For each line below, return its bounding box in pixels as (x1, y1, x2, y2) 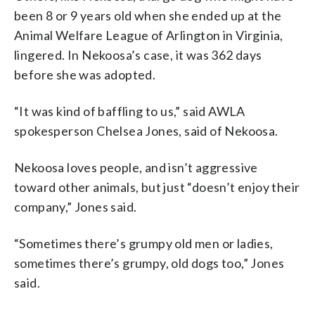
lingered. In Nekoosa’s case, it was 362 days (14, 46, 262, 63)
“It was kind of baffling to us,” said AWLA (14, 103, 245, 119)
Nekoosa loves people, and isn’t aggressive (14, 159, 258, 175)
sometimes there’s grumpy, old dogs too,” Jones (14, 255, 285, 271)
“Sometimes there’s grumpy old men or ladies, (14, 235, 274, 251)
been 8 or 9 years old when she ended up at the (14, 7, 282, 23)
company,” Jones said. (14, 198, 137, 214)
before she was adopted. (14, 66, 156, 82)
